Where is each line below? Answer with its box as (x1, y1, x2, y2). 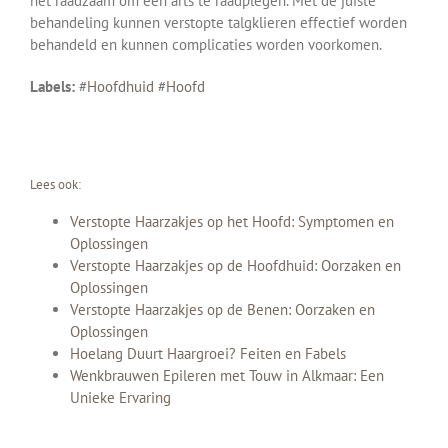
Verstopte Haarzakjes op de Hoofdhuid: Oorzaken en (70, 256, 401, 276)
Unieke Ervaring (70, 388, 171, 408)
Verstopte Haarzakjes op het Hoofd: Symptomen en (70, 212, 394, 232)
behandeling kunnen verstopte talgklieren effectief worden (30, 12, 407, 32)
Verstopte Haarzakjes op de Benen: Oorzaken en (70, 300, 375, 320)
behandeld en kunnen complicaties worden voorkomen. (30, 34, 382, 54)
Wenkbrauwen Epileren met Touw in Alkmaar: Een (70, 366, 384, 386)
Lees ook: (30, 175, 81, 193)
